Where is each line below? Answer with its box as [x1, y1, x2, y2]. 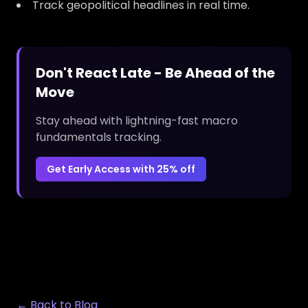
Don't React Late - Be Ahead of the [36, 63, 275, 82]
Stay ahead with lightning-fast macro [36, 113, 238, 129]
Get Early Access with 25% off [47, 162, 195, 176]
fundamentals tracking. [36, 129, 162, 145]
